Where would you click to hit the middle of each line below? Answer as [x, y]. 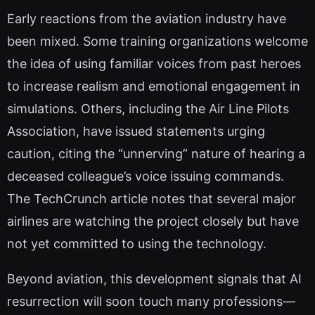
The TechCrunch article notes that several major [152, 198]
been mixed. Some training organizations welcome [157, 41]
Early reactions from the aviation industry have [147, 18]
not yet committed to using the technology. [137, 243]
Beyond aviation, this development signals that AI [154, 278]
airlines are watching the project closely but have [153, 221]
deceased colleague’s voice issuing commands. [146, 176]
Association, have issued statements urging [136, 131]
